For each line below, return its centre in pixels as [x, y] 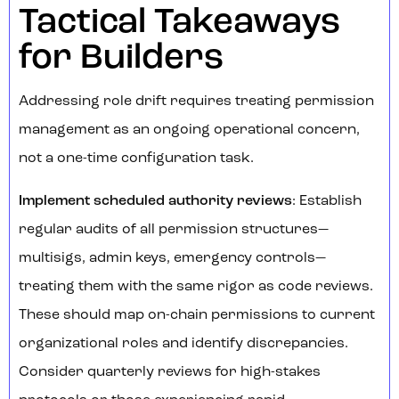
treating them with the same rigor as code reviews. [196, 287]
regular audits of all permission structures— [174, 230]
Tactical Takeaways [179, 24]
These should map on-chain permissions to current [197, 316]
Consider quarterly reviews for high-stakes [170, 373]
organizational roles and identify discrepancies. [183, 344]
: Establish [327, 202]
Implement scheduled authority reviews [155, 202]
